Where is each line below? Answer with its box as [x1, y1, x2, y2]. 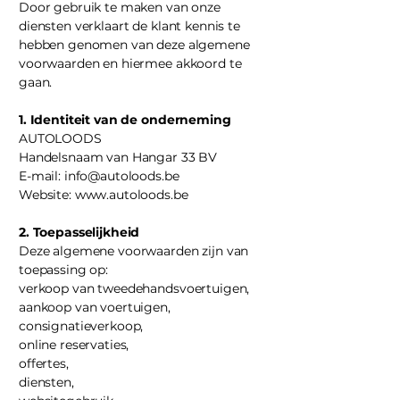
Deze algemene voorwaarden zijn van [19, 243, 249, 259]
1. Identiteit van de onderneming [19, 112, 231, 128]
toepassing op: [19, 262, 109, 278]
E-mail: [19, 168, 64, 184]
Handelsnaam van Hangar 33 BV [19, 149, 218, 165]
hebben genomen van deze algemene [19, 37, 250, 53]
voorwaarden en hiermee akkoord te [19, 55, 242, 71]
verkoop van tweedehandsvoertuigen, [19, 280, 250, 296]
